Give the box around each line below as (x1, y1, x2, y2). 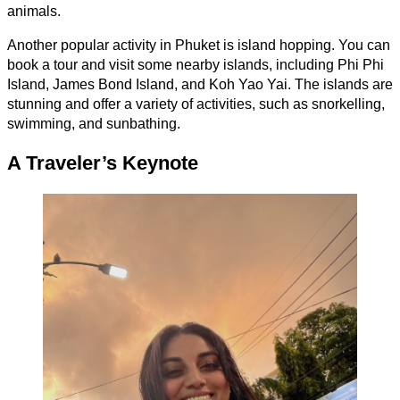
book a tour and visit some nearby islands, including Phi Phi (7, 57, 384, 73)
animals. (7, 4, 61, 20)
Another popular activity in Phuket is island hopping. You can (7, 37, 390, 54)
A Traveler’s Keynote (7, 152, 198, 175)
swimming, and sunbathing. (7, 116, 180, 132)
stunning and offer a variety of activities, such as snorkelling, (7, 96, 385, 112)
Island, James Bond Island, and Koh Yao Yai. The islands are (7, 77, 393, 93)
